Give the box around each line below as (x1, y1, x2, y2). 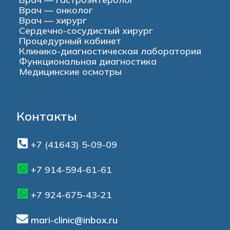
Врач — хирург (19, 14, 87, 26)
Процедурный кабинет (19, 34, 122, 47)
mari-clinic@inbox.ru (31, 214, 118, 226)
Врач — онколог (19, 4, 93, 16)
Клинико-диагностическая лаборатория (19, 45, 202, 57)
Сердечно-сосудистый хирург (19, 24, 154, 36)
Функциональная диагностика (19, 55, 157, 67)
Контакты (16, 108, 78, 124)
